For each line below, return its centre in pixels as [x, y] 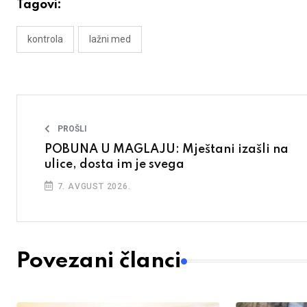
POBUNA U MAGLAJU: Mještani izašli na [167, 149]
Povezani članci [99, 261]
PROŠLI [72, 129]
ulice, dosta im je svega [114, 164]
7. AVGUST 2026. [93, 186]
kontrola [45, 39]
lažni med [110, 39]
